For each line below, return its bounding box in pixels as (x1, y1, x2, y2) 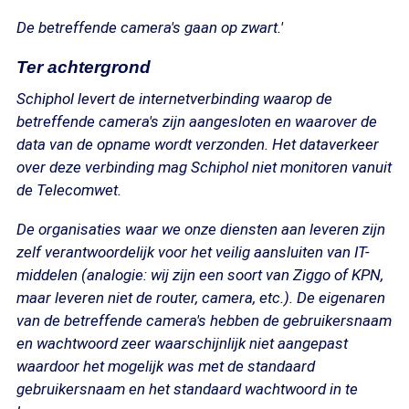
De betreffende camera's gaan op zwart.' (16, 18, 283, 37)
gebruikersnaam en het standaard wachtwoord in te (16, 380, 358, 398)
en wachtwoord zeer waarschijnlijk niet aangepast (16, 334, 348, 352)
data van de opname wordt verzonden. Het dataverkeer (16, 135, 379, 153)
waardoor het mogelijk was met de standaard (16, 357, 315, 375)
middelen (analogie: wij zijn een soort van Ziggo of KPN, (16, 266, 383, 284)
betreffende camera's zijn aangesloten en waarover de (16, 112, 377, 131)
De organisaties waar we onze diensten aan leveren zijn (16, 220, 385, 238)
